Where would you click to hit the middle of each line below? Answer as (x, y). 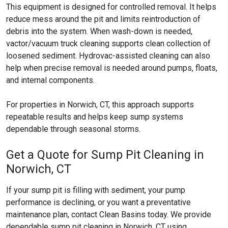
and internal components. (50, 80)
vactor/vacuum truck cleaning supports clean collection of (108, 44)
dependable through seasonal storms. (73, 129)
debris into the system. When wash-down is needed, (99, 31)
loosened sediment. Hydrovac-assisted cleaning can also (108, 56)
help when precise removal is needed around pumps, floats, (112, 68)
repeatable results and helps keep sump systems (95, 117)
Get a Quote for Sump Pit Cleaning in (105, 155)
